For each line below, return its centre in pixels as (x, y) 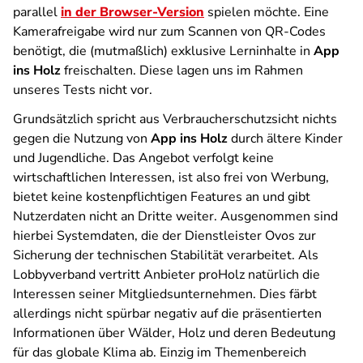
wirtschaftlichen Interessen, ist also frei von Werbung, (171, 177)
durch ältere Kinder (285, 139)
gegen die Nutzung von (82, 139)
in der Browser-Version (132, 12)
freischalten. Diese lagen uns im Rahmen (182, 70)
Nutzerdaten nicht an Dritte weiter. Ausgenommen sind (175, 216)
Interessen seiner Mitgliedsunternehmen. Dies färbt (165, 294)
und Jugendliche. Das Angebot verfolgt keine (143, 158)
